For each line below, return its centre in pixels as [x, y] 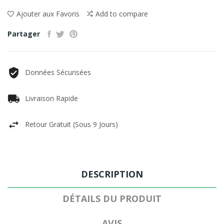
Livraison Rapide [51, 98]
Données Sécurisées [58, 72]
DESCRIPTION [112, 174]
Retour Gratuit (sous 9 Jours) [71, 124]
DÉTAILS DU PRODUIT [112, 198]
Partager [24, 34]
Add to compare [122, 14]
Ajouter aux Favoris [48, 14]
